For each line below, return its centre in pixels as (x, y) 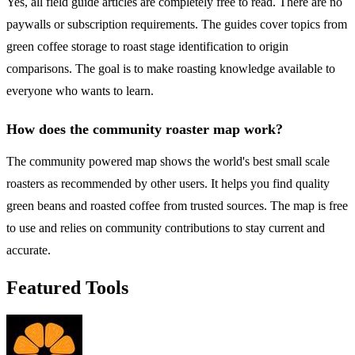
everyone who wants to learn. (80, 90)
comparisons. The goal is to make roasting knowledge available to (171, 68)
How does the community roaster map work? (145, 129)
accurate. (29, 250)
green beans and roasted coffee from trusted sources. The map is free (177, 205)
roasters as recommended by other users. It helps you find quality (168, 183)
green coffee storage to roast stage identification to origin (147, 46)
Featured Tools (67, 287)
